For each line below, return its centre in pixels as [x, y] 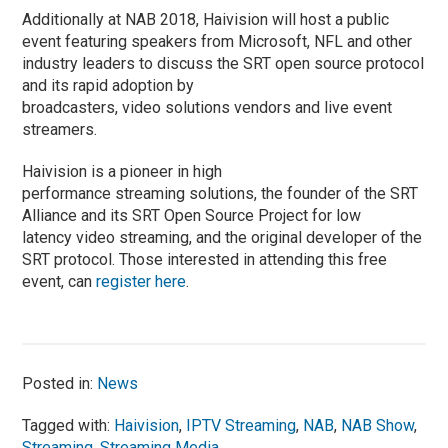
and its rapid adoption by [108, 85]
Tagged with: [68, 425]
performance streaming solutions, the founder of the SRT [220, 193]
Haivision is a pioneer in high [122, 171]
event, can [59, 281]
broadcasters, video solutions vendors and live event [207, 107]
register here [141, 281]
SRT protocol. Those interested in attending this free [205, 259]
